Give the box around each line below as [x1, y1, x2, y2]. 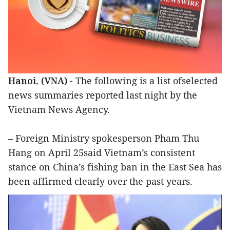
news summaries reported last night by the [8, 89, 197, 102]
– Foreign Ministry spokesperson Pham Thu [8, 132, 199, 145]
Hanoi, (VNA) [8, 74, 67, 87]
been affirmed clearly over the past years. [8, 175, 193, 188]
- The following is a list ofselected [67, 74, 218, 87]
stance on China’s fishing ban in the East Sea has [8, 161, 222, 174]
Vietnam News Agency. [8, 103, 110, 116]
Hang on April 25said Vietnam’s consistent [8, 146, 195, 159]
